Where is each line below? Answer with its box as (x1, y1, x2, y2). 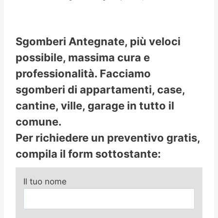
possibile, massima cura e (16, 51, 150, 64)
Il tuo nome (23, 177, 67, 187)
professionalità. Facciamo (16, 67, 151, 80)
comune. (16, 115, 62, 128)
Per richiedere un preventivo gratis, (16, 131, 200, 145)
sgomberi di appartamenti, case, (16, 83, 185, 96)
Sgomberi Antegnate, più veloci (16, 35, 181, 48)
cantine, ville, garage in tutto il (16, 99, 174, 112)
